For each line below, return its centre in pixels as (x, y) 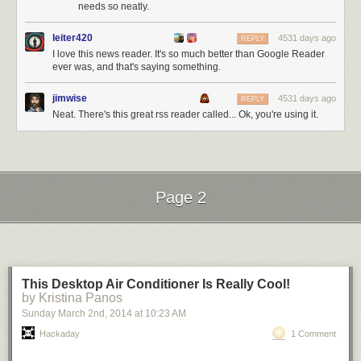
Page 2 (180, 197)
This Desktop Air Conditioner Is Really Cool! (156, 284)
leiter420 (73, 38)
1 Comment (313, 334)
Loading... (180, 230)
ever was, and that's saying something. (137, 67)
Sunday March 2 (58, 313)
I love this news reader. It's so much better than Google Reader (189, 54)
